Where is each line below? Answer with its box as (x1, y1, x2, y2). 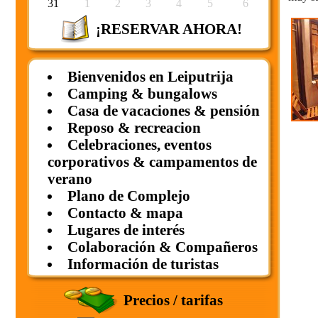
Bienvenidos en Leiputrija (67, 68, 234, 84)
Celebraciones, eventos (67, 136, 212, 153)
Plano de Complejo (67, 187, 190, 204)
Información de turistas (67, 256, 219, 272)
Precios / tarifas (123, 292, 223, 308)
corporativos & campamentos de (48, 153, 257, 170)
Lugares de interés (67, 221, 185, 238)
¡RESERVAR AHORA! (95, 21, 242, 37)
